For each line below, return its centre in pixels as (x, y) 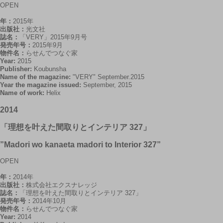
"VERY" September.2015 (109, 77)
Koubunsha (50, 69)
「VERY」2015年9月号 (53, 37)
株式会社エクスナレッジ (61, 185)
